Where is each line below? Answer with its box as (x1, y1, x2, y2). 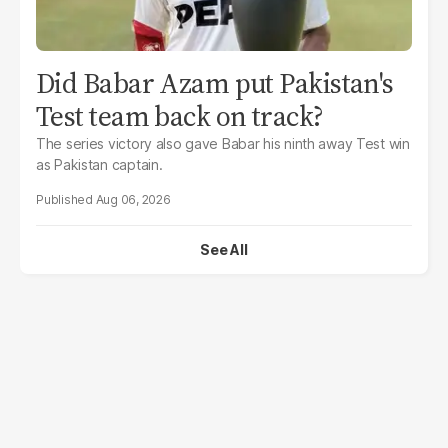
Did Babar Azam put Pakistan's (36, 64, 394, 103)
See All (200, 241, 248, 259)
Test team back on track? (36, 97, 324, 136)
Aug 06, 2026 (95, 192, 171, 208)
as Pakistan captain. (36, 156, 163, 174)
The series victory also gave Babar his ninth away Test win (36, 135, 410, 153)
